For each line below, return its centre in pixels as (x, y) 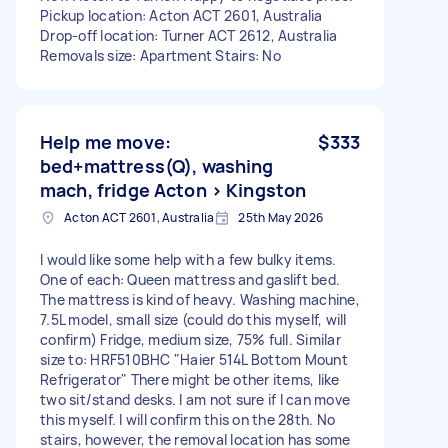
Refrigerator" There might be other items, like (190, 379)
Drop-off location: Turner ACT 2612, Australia (189, 35)
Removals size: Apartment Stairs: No (160, 55)
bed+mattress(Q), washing (157, 165)
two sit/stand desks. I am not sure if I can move (195, 399)
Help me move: (105, 141)
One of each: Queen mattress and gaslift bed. (190, 279)
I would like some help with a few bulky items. (188, 259)
